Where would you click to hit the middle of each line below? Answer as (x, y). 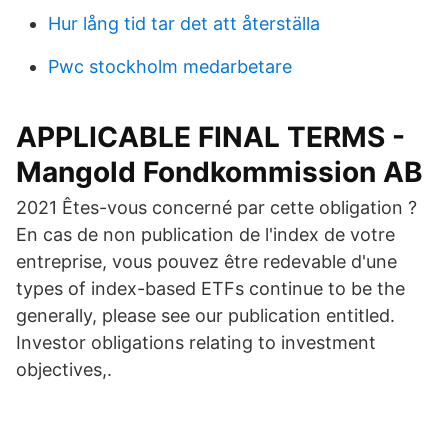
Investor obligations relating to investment (196, 342)
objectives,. (64, 369)
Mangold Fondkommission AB (219, 172)
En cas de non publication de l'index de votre (205, 234)
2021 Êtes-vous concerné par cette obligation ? (216, 207)
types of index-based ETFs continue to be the (210, 288)
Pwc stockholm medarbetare (170, 66)
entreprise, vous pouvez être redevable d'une (209, 261)
